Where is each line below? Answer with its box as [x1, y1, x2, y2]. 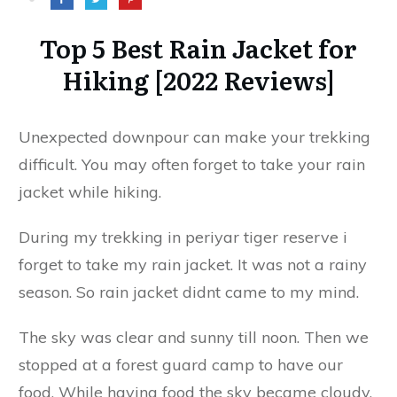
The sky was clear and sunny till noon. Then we [19, 326, 369, 347]
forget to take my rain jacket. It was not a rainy [19, 253, 367, 275]
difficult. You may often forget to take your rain [19, 153, 365, 175]
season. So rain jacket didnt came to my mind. [19, 281, 363, 302]
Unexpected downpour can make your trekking [19, 126, 370, 147]
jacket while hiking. [19, 181, 161, 202]
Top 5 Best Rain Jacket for [40, 28, 357, 66]
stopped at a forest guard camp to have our [19, 354, 343, 375]
